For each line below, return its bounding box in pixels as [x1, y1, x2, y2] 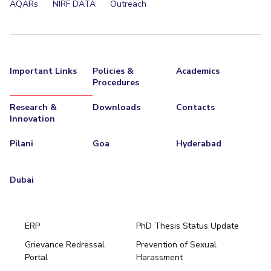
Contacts [175, 102, 215, 114]
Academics [175, 65, 220, 77]
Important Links [9, 65, 77, 77]
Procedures [93, 77, 140, 89]
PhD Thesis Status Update [136, 220, 240, 232]
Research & [9, 102, 57, 114]
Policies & [93, 65, 134, 77]
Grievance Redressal [24, 239, 105, 251]
